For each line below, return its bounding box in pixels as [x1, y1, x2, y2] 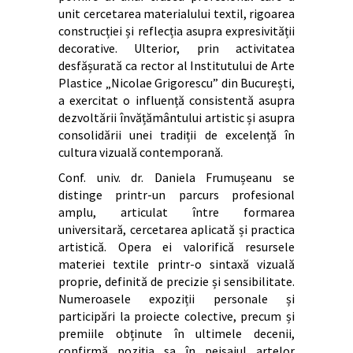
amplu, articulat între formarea [58, 203, 295, 220]
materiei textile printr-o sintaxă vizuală [58, 255, 295, 272]
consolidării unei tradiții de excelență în [58, 126, 295, 143]
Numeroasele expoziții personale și [58, 290, 295, 307]
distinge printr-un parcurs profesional [58, 186, 295, 203]
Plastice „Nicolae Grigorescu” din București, [58, 74, 295, 91]
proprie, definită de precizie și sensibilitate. [58, 273, 295, 289]
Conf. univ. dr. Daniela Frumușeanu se [58, 169, 295, 185]
